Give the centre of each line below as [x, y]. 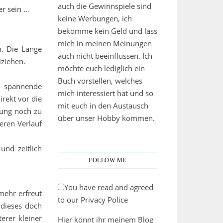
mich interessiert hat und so [106, 93]
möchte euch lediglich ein [101, 68]
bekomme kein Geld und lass [108, 31]
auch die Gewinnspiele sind [105, 6]
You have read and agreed [109, 187]
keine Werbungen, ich [95, 18]
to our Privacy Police [93, 200]
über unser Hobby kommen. [106, 118]
